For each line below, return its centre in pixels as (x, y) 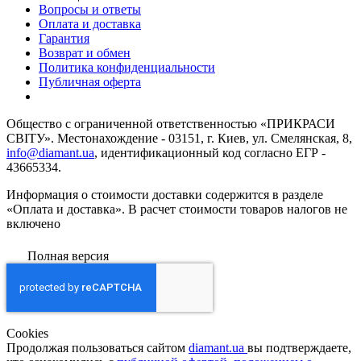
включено (33, 223)
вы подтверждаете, (299, 347)
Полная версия (68, 255)
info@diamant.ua (50, 152)
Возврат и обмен (85, 52)
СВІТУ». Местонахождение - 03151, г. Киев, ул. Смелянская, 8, (179, 138)
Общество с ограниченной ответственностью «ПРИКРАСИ (171, 123)
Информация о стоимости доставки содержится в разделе (165, 194)
